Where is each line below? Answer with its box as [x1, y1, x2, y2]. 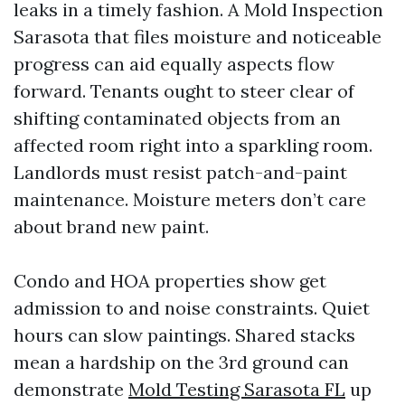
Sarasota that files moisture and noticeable [14, 25, 381, 48]
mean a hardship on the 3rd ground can [14, 351, 349, 373]
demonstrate [14, 378, 128, 400]
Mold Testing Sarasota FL [128, 378, 345, 400]
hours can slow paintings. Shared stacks [14, 324, 355, 346]
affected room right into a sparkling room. [14, 134, 372, 156]
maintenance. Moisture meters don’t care [14, 188, 366, 211]
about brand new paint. [14, 215, 209, 238]
